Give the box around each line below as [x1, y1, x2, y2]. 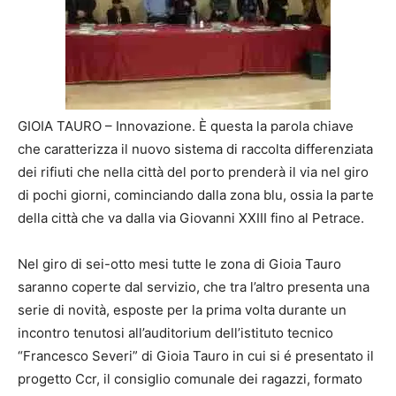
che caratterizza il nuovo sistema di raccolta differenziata [18, 140, 373, 157]
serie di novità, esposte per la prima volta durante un [18, 301, 346, 318]
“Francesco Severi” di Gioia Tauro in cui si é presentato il [18, 346, 374, 364]
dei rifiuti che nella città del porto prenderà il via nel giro [18, 163, 369, 180]
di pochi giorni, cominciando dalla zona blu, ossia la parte [18, 186, 374, 203]
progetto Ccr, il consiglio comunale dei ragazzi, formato [18, 369, 362, 387]
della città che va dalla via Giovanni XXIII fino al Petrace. [18, 209, 364, 226]
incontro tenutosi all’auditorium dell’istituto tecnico [18, 324, 333, 341]
